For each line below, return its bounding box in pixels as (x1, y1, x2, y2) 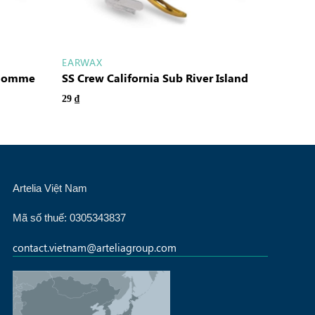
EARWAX (62, 55, 103, 69)
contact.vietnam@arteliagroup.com (12, 240, 176, 255)
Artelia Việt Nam (12, 181, 87, 194)
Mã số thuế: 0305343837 (12, 211, 132, 224)
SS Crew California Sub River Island (62, 70, 249, 86)
